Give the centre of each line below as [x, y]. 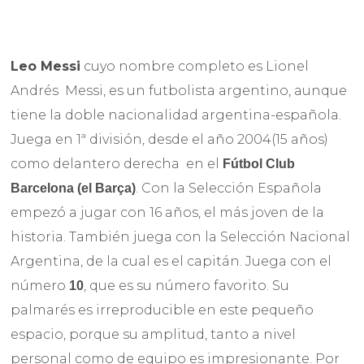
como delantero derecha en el [117, 163]
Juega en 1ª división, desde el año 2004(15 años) [170, 139]
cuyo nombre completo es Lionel [195, 66]
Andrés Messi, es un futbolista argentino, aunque [179, 90]
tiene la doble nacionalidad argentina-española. [176, 115]
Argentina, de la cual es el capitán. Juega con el [171, 261]
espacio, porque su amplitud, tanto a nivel [154, 334]
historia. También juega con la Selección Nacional [181, 236]
